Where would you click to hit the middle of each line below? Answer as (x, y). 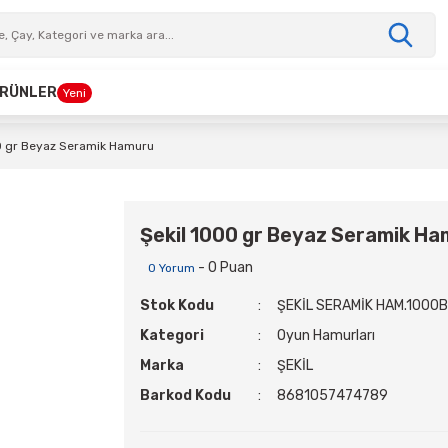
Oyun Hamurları (325, 335)
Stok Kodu (177, 305)
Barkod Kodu (185, 395)
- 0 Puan (224, 267)
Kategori (172, 335)
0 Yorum (171, 268)
